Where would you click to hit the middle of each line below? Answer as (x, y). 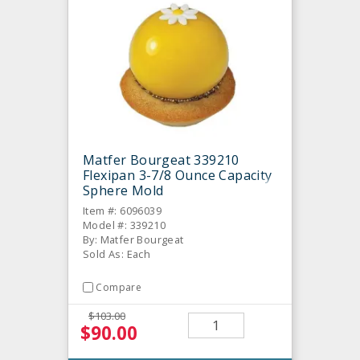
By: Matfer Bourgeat (133, 239)
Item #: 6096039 (122, 210)
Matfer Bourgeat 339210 (161, 160)
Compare (119, 287)
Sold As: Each (117, 254)
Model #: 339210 (124, 225)
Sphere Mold (123, 190)
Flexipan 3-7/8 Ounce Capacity (178, 175)
